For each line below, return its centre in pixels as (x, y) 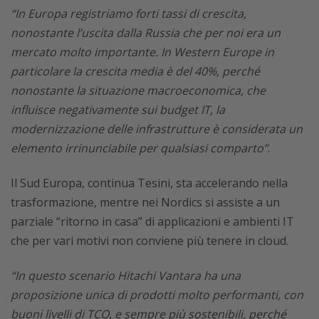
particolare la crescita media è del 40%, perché (135, 71)
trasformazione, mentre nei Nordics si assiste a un (145, 202)
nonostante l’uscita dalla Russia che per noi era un (146, 32)
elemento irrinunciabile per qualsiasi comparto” (139, 148)
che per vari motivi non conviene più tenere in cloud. (150, 240)
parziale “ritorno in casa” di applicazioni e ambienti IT (152, 221)
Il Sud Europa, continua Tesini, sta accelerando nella (149, 183)
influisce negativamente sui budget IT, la (118, 109)
